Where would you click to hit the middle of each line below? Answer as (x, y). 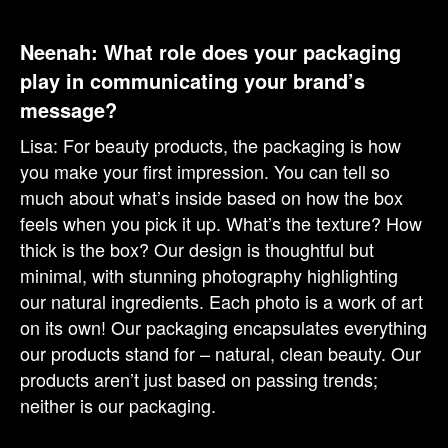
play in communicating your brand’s (192, 81)
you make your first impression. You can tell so (205, 171)
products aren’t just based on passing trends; (199, 379)
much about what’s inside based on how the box (211, 197)
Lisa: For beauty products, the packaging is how (210, 145)
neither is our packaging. (120, 405)
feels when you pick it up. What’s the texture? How (221, 223)
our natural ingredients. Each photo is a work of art (221, 301)
